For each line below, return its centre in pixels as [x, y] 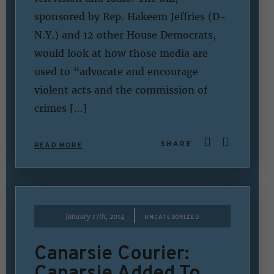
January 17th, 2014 [95, 216]
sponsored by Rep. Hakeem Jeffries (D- [130, 17]
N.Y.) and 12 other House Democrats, [125, 35]
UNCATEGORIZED [172, 217]
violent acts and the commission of [121, 90]
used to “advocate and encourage [116, 72]
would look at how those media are [121, 54]
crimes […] [61, 109]
